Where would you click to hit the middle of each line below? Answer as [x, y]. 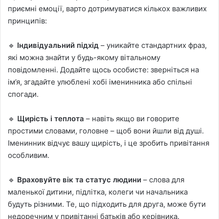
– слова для [163, 179]
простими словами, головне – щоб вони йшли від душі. [106, 131]
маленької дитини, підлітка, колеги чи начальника [98, 192]
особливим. [29, 155]
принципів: [27, 21]
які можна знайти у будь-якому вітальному [84, 57]
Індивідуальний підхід [58, 45]
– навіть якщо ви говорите [132, 118]
